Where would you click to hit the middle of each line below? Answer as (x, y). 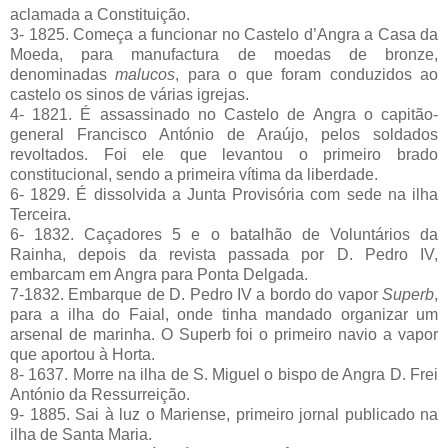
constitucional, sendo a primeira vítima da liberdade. (194, 174)
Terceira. (40, 214)
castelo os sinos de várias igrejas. (129, 94)
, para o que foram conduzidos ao (307, 74)
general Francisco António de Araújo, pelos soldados (224, 134)
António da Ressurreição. (100, 394)
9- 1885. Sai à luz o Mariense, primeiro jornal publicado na (224, 414)
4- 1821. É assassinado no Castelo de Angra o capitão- (224, 114)
